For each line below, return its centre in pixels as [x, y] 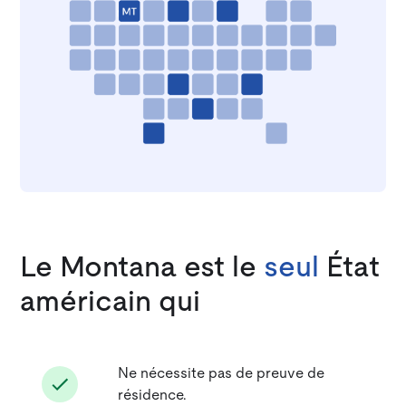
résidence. [153, 395]
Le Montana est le [142, 267]
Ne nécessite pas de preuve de [222, 373]
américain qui [111, 301]
